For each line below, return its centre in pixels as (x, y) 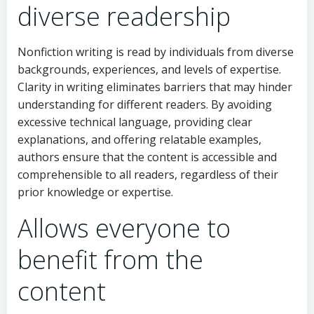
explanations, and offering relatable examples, (139, 139)
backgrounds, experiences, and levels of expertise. (149, 69)
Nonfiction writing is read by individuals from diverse (156, 52)
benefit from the (110, 259)
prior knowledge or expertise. (95, 192)
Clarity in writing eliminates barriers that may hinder (155, 87)
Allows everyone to (124, 228)
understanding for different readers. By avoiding (145, 104)
